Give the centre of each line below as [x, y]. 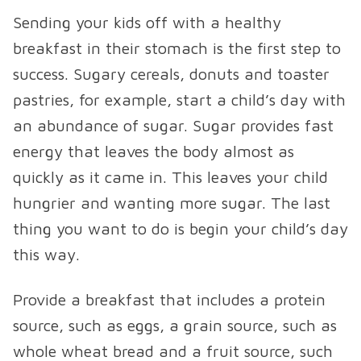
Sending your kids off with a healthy [147, 23]
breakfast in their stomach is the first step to [177, 48]
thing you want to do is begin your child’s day [180, 229]
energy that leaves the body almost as [154, 151]
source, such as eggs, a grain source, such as [175, 326]
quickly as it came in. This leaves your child [170, 177]
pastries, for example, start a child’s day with [179, 100]
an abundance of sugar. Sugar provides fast [173, 126]
